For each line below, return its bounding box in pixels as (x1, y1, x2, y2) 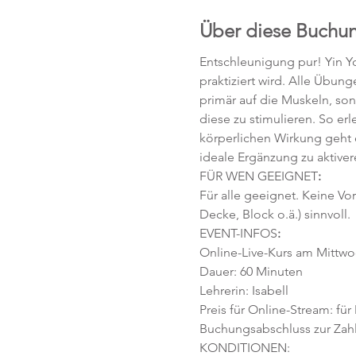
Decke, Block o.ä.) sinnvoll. (199, 207, 350, 222)
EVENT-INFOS (199, 226, 277, 241)
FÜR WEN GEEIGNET (199, 168, 318, 184)
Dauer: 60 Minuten (199, 264, 306, 279)
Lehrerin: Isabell (199, 283, 288, 298)
